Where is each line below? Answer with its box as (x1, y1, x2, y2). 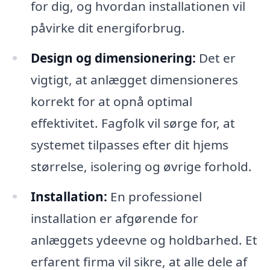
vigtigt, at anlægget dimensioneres (30, 71, 238, 88)
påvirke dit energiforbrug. (30, 19, 185, 36)
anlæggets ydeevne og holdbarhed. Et (30, 231, 257, 248)
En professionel (107, 187, 202, 205)
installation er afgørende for (30, 209, 198, 227)
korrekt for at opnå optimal (30, 92, 192, 110)
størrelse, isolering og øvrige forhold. (30, 157, 252, 175)
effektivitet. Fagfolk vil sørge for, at (30, 114, 235, 131)
